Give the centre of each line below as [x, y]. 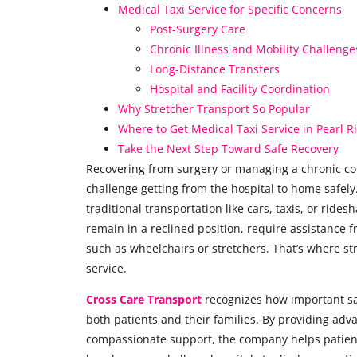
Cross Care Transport [143, 300]
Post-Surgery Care [197, 29]
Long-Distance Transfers [214, 69]
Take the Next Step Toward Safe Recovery [228, 148]
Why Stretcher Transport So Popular [214, 108]
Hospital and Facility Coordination [239, 88]
